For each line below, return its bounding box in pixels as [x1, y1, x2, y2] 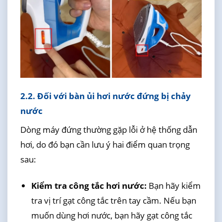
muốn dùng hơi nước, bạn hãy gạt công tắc [31, 209, 192, 221]
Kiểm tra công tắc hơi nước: [31, 179, 147, 191]
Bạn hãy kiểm [146, 179, 201, 191]
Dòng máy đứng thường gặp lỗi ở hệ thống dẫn [20, 124, 197, 136]
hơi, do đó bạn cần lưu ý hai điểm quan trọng [20, 139, 190, 151]
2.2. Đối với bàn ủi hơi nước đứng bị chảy [20, 90, 191, 102]
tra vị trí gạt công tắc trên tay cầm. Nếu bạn [31, 194, 196, 206]
